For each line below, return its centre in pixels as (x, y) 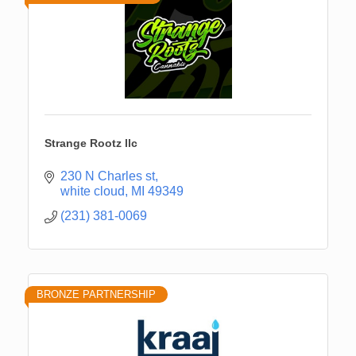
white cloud (93, 191)
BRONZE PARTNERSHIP (96, 294)
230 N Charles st (108, 176)
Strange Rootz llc (91, 143)
